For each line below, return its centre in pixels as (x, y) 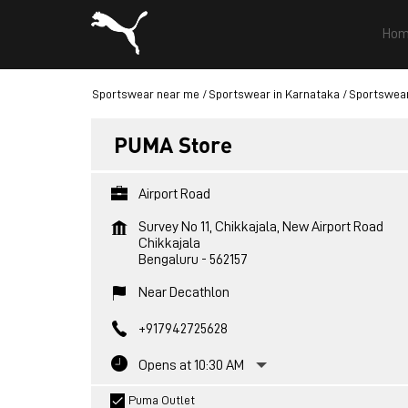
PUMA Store (173, 144)
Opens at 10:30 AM (191, 365)
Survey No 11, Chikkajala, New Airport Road (260, 227)
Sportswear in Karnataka (274, 94)
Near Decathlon (184, 292)
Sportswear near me (145, 94)
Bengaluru (168, 260)
